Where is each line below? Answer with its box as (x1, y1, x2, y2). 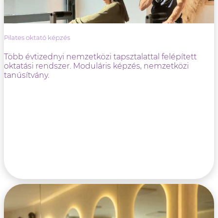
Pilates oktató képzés (4, 33, 70, 41)
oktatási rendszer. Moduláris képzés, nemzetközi (4, 61, 189, 71)
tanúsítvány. (4, 71, 49, 80)
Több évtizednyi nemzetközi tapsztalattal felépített (4, 52, 197, 62)
